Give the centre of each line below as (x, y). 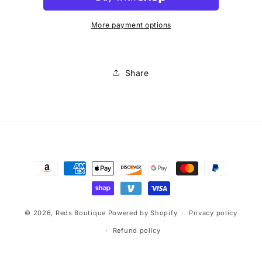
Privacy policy (213, 213)
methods (39, 179)
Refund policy (137, 230)
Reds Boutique (80, 213)
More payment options (131, 25)
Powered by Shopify (143, 213)
